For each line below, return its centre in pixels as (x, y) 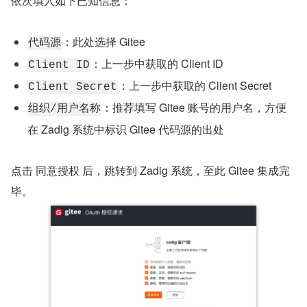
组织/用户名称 (64, 109)
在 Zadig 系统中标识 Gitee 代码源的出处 (126, 130)
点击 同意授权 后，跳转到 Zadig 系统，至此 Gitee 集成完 (150, 171)
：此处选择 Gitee (103, 42)
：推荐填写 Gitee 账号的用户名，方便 (194, 108)
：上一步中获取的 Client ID (157, 64)
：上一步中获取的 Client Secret (195, 86)
